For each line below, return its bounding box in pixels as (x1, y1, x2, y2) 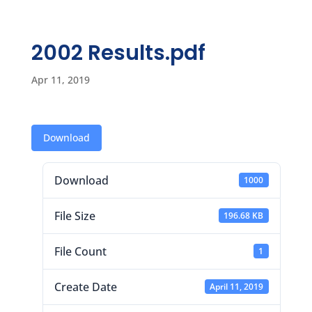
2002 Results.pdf (31, 38, 205, 68)
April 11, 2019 (210, 280, 264, 292)
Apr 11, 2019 (31, 72, 90, 86)
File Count (54, 243, 107, 259)
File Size (54, 208, 95, 224)
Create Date (54, 279, 117, 295)
